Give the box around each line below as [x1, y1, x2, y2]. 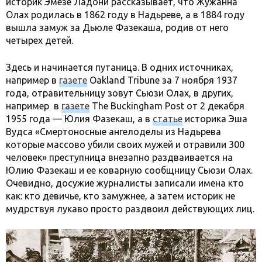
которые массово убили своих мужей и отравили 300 [6, 139, 244, 150]
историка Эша [182, 113, 247, 124]
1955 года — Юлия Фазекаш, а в [6, 113, 153, 124]
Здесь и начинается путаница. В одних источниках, [6, 62, 233, 73]
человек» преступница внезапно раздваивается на [6, 152, 233, 163]
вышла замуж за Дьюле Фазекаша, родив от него [6, 22, 229, 33]
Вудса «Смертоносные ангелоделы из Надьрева [6, 126, 221, 137]
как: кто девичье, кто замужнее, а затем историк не [6, 191, 235, 201]
